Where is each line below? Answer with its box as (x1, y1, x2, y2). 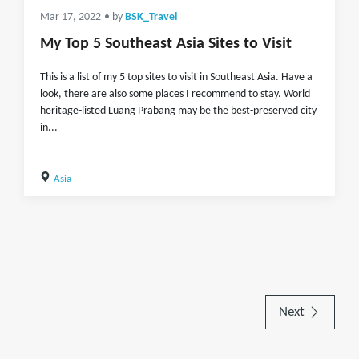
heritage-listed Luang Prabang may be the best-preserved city (40, 105, 317, 117)
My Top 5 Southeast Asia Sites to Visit (40, 36, 292, 52)
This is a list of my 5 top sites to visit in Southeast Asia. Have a (40, 71, 313, 83)
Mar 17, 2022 (40, 12, 101, 22)
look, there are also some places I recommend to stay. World (40, 88, 310, 100)
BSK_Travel (125, 12, 177, 22)
